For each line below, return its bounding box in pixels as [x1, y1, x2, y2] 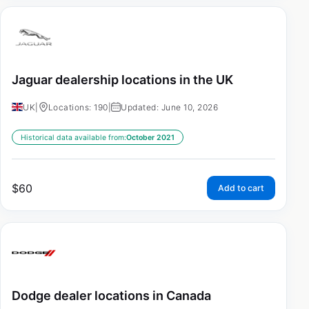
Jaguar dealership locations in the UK [12, 72, 233, 87]
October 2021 [126, 132, 175, 142]
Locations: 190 [48, 101, 108, 112]
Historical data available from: [21, 132, 126, 142]
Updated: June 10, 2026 [121, 101, 218, 112]
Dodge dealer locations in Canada [12, 288, 211, 303]
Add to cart [218, 182, 264, 193]
